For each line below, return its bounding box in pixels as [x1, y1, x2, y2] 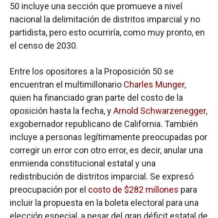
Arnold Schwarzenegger [113, 105, 206, 116]
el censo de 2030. [10, 40, 78, 51]
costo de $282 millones [86, 184, 179, 195]
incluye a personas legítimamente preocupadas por [10, 131, 207, 142]
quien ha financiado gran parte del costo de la [10, 92, 183, 103]
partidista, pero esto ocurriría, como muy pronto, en [10, 27, 205, 37]
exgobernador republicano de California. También [10, 118, 198, 129]
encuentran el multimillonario [10, 79, 124, 90]
